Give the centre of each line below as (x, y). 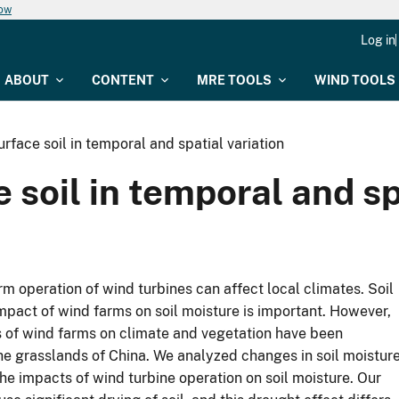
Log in (378, 40)
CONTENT (123, 80)
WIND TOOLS (355, 80)
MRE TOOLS (234, 80)
